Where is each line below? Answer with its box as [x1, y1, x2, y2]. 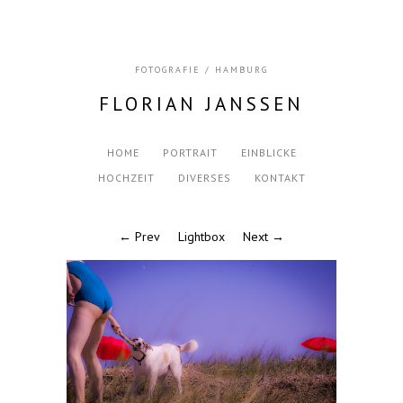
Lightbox [178, 228, 225, 246]
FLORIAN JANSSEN [99, 92, 304, 116]
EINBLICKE [240, 146, 297, 160]
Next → [243, 228, 284, 246]
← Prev [119, 228, 160, 246]
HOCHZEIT [97, 171, 155, 185]
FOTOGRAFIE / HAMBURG [135, 64, 268, 76]
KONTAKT [254, 171, 306, 185]
